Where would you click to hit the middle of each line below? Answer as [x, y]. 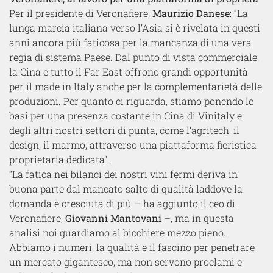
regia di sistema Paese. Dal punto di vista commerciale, [134, 57]
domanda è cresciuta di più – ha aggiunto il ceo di [122, 204]
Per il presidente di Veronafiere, [81, 13]
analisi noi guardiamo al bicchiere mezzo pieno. [118, 233]
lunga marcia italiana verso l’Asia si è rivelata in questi [135, 28]
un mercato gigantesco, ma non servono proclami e [126, 262]
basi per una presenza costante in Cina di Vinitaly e [126, 116]
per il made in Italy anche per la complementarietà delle [136, 87]
